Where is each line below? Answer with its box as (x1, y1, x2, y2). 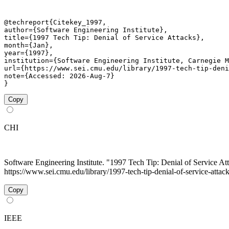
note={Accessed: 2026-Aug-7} (4, 72, 114, 80)
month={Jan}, (4, 41, 53, 49)
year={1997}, (4, 49, 53, 57)
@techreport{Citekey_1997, (4, 18, 106, 26)
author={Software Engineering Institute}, (4, 26, 168, 34)
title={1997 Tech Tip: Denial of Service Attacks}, (4, 33, 204, 41)
